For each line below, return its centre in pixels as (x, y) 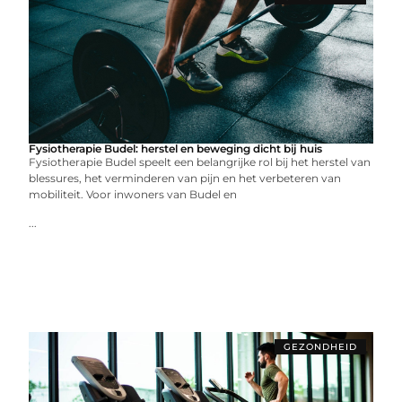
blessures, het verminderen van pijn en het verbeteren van (185, 178)
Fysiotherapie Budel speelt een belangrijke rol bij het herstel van (200, 162)
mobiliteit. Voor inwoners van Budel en (133, 194)
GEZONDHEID (320, 346)
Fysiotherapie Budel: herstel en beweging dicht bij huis (176, 148)
